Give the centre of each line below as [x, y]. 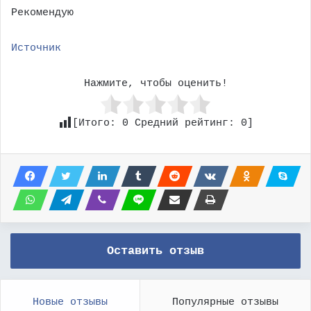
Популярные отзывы [225, 302]
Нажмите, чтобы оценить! [155, 83]
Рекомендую [42, 12]
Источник [36, 48]
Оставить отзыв [155, 251]
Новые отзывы [70, 302]
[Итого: [97, 123]
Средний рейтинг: [184, 123]
